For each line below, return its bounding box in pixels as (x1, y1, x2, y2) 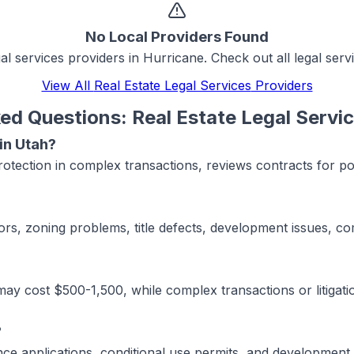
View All (41, 77, 94, 93)
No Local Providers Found (85, 28, 269, 46)
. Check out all (204, 50, 294, 66)
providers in (64, 50, 143, 66)
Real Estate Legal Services (93, 77, 251, 93)
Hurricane (143, 50, 204, 66)
